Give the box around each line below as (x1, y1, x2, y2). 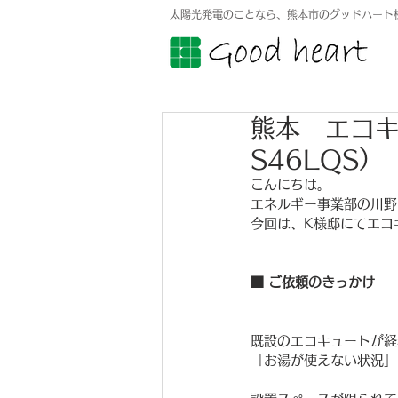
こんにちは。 (251, 178, 330, 191)
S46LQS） (251, 147, 384, 171)
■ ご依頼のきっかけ (251, 275, 375, 289)
